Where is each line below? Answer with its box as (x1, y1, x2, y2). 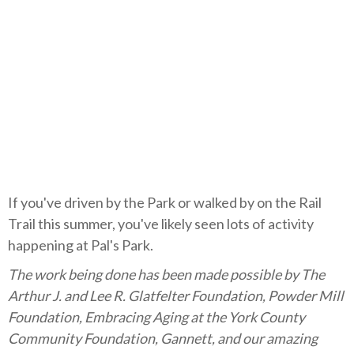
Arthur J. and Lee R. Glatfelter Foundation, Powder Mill (8, 286, 344, 304)
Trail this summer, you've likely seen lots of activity (8, 214, 314, 232)
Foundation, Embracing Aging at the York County (8, 307, 305, 326)
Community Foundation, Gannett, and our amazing (8, 329, 318, 347)
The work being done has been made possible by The (8, 265, 325, 283)
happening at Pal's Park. (8, 235, 153, 254)
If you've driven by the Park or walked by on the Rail (8, 193, 322, 211)
